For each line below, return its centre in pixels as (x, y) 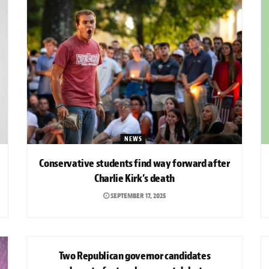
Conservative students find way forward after (134, 163)
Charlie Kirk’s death (134, 178)
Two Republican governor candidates (134, 256)
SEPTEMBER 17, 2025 (138, 195)
